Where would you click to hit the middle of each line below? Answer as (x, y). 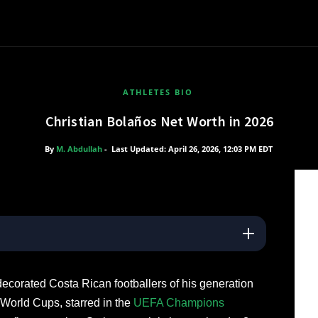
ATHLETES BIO (158, 92)
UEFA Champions (179, 303)
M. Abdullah (79, 149)
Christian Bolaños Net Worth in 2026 (159, 121)
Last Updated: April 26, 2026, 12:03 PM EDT (192, 149)
